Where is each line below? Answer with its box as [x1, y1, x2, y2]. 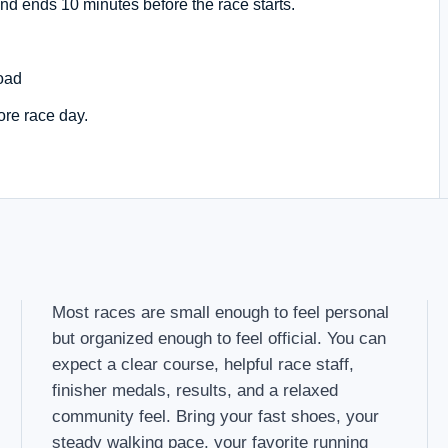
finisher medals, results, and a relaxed [52, 380, 339, 400]
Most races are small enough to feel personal [52, 302, 390, 322]
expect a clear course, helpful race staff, [52, 354, 355, 374]
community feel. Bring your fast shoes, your [52, 406, 380, 426]
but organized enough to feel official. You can [52, 328, 387, 348]
